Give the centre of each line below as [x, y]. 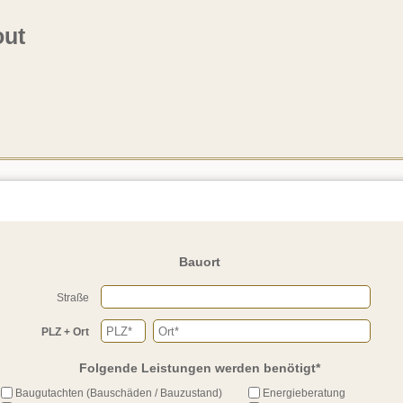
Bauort [200, 262]
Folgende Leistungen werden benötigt [197, 368]
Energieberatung [304, 393]
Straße [73, 298]
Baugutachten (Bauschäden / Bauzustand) [119, 393]
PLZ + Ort [65, 332]
